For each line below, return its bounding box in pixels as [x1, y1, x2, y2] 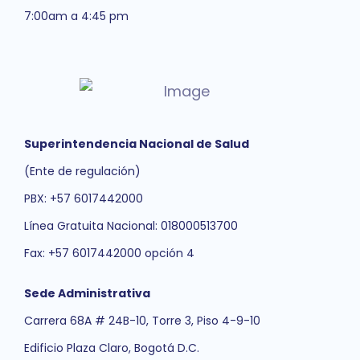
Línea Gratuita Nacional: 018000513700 [24, 218, 238, 235]
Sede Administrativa [24, 285, 150, 302]
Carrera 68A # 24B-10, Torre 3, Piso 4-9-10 [24, 313, 260, 329]
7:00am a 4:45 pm [24, 8, 129, 24]
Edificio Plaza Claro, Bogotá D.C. [24, 340, 199, 357]
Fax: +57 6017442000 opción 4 [24, 245, 194, 262]
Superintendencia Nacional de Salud [24, 136, 249, 153]
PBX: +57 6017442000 [24, 190, 143, 207]
